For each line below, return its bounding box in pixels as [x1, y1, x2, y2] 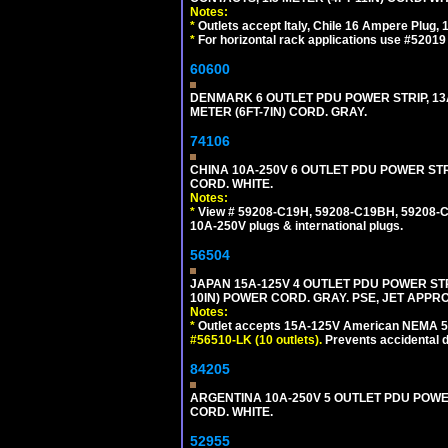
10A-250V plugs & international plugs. [190, 219, 403, 233]
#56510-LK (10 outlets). [190, 333, 322, 347]
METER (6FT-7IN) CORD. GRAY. [190, 105, 367, 119]
